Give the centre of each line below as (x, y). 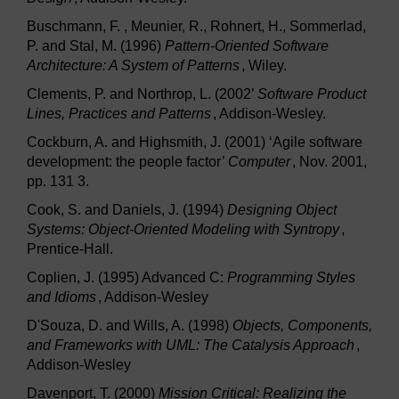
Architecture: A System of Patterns (133, 66)
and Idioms (61, 297)
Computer (259, 162)
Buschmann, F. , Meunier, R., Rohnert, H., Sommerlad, (196, 27)
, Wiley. (264, 66)
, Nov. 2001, (330, 162)
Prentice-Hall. (70, 249)
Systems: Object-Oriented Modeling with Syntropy (183, 230)
